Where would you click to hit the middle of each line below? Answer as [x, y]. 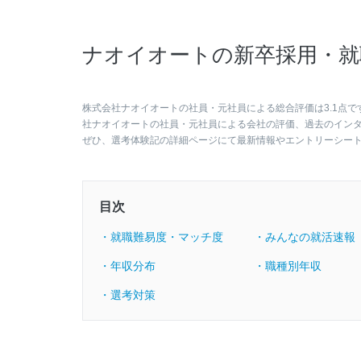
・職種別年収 [288, 266]
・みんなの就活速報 [305, 237]
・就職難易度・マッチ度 [161, 237]
